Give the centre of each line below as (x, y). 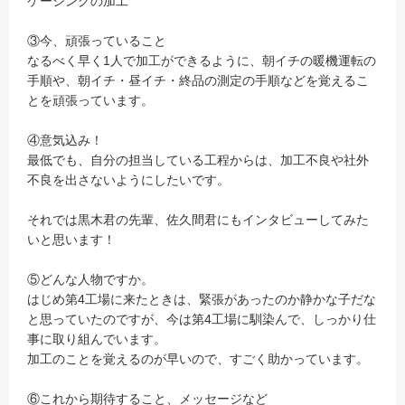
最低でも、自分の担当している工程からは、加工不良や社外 (198, 160)
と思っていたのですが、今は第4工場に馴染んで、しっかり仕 (202, 319)
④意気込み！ (65, 140)
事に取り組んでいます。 (97, 339)
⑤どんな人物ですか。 (90, 279)
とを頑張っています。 (90, 100)
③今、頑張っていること (97, 41)
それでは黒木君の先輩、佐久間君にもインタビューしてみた (198, 220)
